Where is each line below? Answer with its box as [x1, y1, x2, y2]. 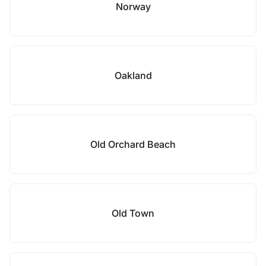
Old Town [112, 207, 154, 219]
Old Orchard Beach [90, 138, 176, 150]
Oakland [114, 69, 152, 81]
